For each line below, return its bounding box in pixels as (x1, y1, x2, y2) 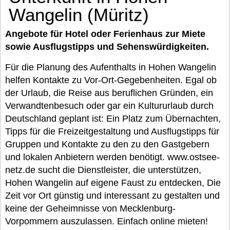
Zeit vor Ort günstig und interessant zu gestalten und (5, 190, 220, 201)
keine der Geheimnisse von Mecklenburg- (5, 203, 176, 214)
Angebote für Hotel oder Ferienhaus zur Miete (5, 29, 205, 39)
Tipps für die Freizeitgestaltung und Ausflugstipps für (5, 126, 219, 137)
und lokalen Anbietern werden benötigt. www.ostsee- (5, 152, 220, 162)
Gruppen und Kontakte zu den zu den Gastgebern (5, 139, 209, 149)
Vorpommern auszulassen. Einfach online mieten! (5, 216, 208, 226)
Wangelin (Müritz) (9, 5, 149, 25)
